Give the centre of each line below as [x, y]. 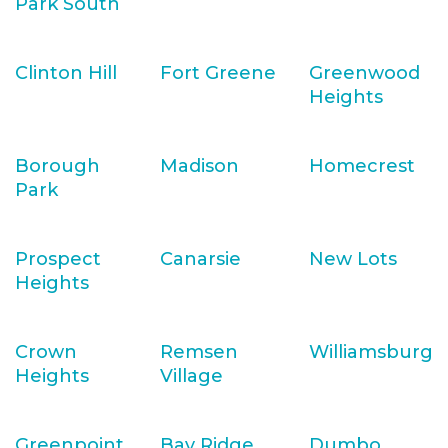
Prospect [58, 259]
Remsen [199, 352]
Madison [199, 166]
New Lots [353, 259]
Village [191, 376]
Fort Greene [218, 73]
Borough [57, 166]
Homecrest [362, 166]
